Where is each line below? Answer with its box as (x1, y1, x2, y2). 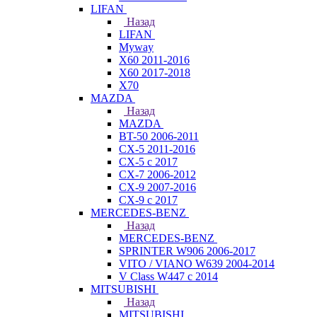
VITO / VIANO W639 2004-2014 (119, 258, 275, 270)
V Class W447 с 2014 (119, 270, 218, 282)
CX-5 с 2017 (119, 156, 178, 168)
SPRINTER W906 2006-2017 (119, 245, 255, 257)
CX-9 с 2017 (119, 194, 178, 206)
